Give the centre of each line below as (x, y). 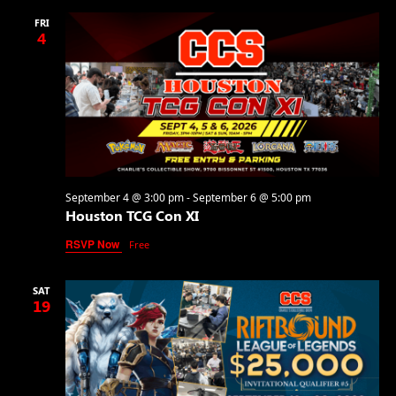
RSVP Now (93, 244)
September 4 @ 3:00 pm (124, 198)
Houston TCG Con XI (132, 216)
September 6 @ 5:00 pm (251, 198)
